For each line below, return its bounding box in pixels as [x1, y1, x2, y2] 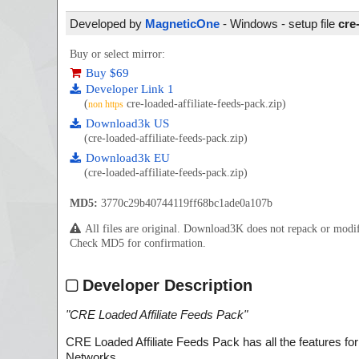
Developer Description [78, 276, 252, 294]
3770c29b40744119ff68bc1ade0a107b [98, 197, 272, 209]
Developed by [70, 17, 145, 30]
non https [88, 99, 123, 110]
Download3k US [86, 117, 169, 130]
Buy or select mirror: [70, 48, 165, 60]
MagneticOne [145, 17, 220, 30]
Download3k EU [86, 151, 170, 164]
